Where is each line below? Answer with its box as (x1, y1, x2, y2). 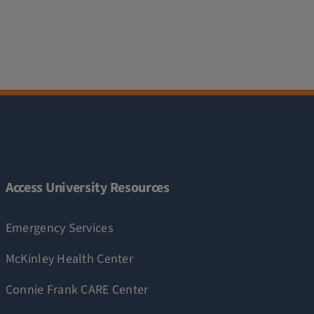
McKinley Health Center (5, 250, 133, 268)
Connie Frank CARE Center (5, 280, 149, 299)
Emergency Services (5, 219, 114, 237)
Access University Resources (5, 177, 170, 198)
